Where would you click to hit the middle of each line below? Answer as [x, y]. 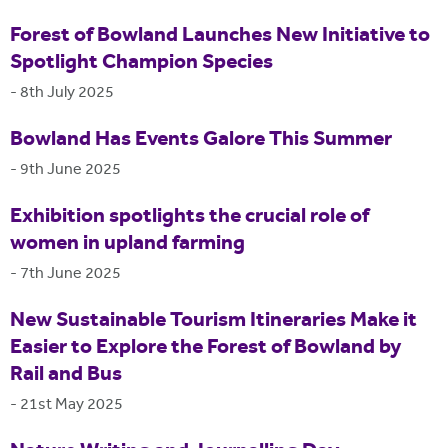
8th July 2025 [67, 93]
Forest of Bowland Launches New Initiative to [220, 35]
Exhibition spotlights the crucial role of [189, 216]
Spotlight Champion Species [141, 62]
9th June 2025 [70, 170]
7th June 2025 [70, 274]
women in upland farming [127, 243]
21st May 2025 [71, 405]
